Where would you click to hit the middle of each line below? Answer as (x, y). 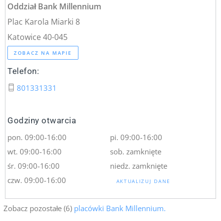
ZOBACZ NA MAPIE (43, 53)
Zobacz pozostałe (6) (38, 208)
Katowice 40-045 (38, 37)
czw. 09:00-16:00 (37, 180)
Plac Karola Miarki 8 (44, 21)
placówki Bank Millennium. (119, 208)
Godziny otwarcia (42, 121)
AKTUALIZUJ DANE (143, 181)
